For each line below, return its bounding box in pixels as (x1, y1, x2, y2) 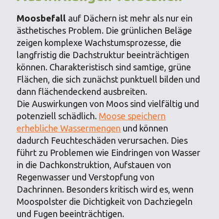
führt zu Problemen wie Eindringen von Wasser (17, 147, 201, 157)
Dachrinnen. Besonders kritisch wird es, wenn (17, 184, 194, 194)
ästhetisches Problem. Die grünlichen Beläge (17, 25, 193, 35)
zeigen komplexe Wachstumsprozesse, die (17, 37, 182, 47)
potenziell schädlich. (17, 110, 99, 121)
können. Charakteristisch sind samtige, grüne (17, 62, 192, 72)
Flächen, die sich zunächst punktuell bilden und (17, 74, 200, 84)
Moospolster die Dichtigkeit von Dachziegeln (17, 196, 193, 206)
